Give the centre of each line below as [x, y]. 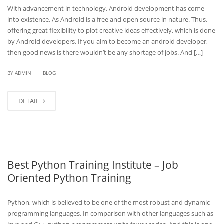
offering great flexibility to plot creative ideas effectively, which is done [111, 30]
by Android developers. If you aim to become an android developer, [108, 41]
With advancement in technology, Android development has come [106, 8]
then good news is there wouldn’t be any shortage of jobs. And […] [105, 52]
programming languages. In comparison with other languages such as [110, 213]
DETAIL [30, 101]
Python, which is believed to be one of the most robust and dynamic [109, 202]
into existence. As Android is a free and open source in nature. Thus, [107, 19]
